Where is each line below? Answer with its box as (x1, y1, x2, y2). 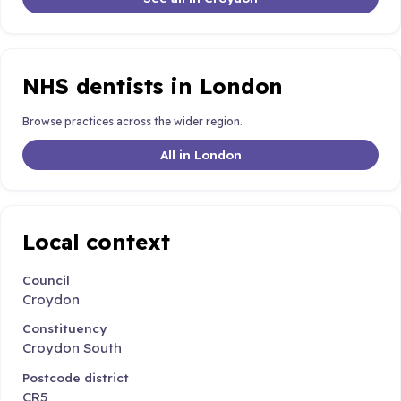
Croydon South (22, 339, 122, 357)
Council (22, 271, 70, 287)
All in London (159, 146, 242, 162)
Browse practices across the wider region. (22, 115, 243, 129)
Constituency (22, 320, 107, 337)
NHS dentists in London (22, 72, 284, 99)
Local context (22, 228, 170, 256)
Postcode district (22, 369, 129, 385)
